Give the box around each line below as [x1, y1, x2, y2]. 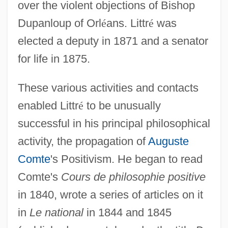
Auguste [148, 134, 189, 148]
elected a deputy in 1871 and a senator [17, 34, 208, 47]
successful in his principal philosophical [17, 117, 210, 130]
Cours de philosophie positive [61, 170, 206, 183]
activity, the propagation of [17, 134, 148, 148]
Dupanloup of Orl [17, 16, 101, 30]
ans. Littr [106, 16, 149, 30]
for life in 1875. [17, 52, 90, 65]
